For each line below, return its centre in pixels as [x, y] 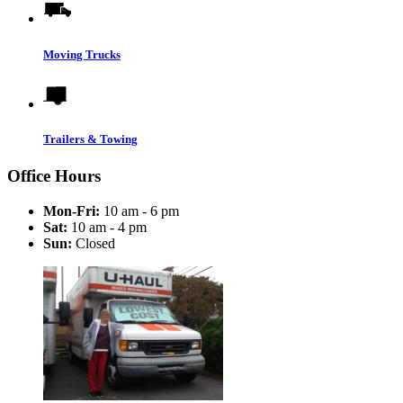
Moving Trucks [82, 54]
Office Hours [54, 176]
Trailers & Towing [90, 139]
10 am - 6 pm [139, 210]
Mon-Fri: [72, 210]
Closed [94, 243]
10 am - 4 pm [107, 227]
